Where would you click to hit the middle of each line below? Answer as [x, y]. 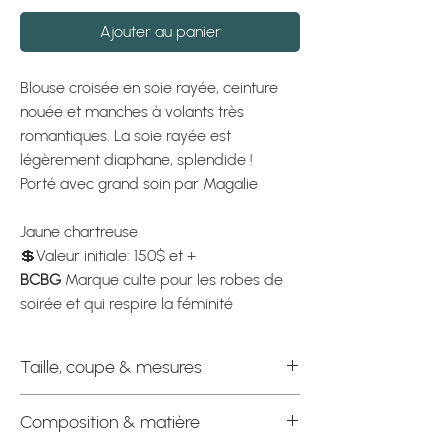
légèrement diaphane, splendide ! [136, 160]
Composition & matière [110, 422]
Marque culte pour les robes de [172, 280]
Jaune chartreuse [79, 232]
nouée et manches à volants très [132, 112]
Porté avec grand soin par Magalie [139, 184]
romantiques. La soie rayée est [125, 136]
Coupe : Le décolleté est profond [135, 430]
